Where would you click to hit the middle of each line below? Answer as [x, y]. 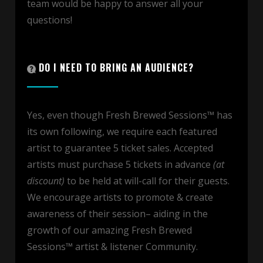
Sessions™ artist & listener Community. [112, 246]
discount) [46, 181]
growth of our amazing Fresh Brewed [109, 230]
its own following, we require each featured [122, 131]
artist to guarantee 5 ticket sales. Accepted [120, 148]
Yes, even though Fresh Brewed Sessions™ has [130, 115]
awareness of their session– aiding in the [117, 213]
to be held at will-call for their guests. [147, 181]
